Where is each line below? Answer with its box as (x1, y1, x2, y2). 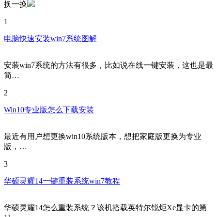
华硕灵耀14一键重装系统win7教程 (4, 177, 120, 186)
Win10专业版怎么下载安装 (4, 106, 94, 114)
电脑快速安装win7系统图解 (4, 34, 97, 43)
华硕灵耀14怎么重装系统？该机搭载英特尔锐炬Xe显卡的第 (4, 203, 207, 212)
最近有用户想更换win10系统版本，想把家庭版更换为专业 (4, 132, 201, 141)
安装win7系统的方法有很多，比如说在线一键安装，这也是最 (4, 61, 213, 70)
